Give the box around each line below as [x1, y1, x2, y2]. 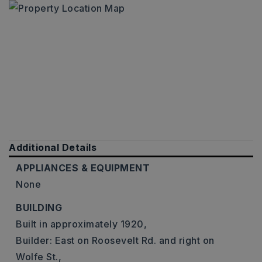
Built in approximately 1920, [16, 218, 147, 230]
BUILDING [16, 202, 62, 213]
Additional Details [9, 142, 96, 153]
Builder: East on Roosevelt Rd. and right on [16, 235, 215, 246]
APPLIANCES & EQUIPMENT [16, 162, 150, 174]
